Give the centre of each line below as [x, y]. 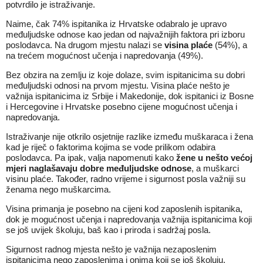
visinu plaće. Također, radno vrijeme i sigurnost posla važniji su [126, 179]
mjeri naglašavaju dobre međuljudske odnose [99, 168]
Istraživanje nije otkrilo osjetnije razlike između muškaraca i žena [129, 136]
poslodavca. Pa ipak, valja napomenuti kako [91, 158]
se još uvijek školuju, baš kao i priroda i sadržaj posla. [108, 230]
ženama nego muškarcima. [58, 189]
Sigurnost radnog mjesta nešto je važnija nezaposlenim [111, 249]
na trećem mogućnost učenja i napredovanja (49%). [104, 55]
